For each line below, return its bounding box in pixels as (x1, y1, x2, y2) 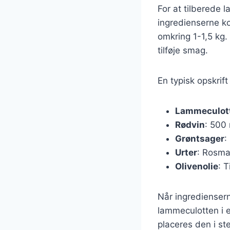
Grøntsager (175, 133, 224, 144)
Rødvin (175, 119, 205, 130)
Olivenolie (175, 161, 218, 171)
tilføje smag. (158, 45, 208, 55)
